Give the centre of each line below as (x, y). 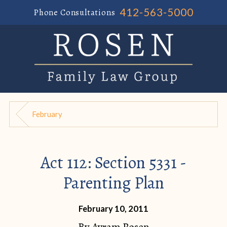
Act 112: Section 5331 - (113, 163)
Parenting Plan (113, 183)
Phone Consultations (74, 12)
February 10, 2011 (113, 208)
